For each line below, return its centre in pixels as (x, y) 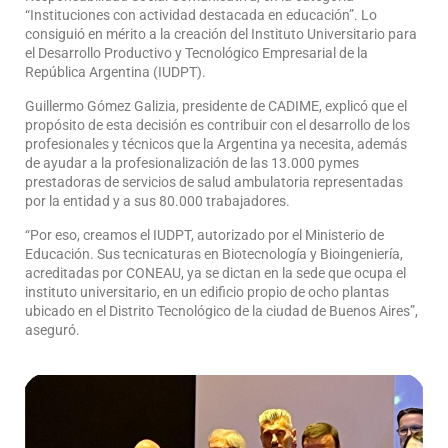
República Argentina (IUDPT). (115, 71)
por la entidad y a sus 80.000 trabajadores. (157, 200)
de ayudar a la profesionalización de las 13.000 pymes (192, 162)
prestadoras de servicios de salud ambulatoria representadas (214, 181)
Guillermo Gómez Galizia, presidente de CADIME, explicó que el (216, 105)
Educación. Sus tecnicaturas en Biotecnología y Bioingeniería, (214, 253)
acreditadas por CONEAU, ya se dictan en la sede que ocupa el (215, 272)
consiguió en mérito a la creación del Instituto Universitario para (221, 33)
